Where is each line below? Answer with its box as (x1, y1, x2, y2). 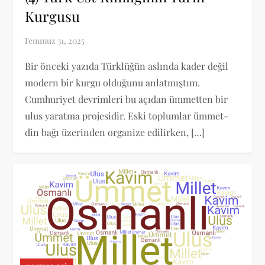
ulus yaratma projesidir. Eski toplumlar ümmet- (25, 109, 229, 122)
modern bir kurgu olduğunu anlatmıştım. (25, 76, 201, 89)
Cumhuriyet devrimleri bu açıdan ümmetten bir (25, 92, 228, 105)
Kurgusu (25, 6, 80, 25)
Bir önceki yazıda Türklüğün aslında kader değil (25, 59, 229, 72)
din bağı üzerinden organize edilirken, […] (25, 125, 205, 138)
